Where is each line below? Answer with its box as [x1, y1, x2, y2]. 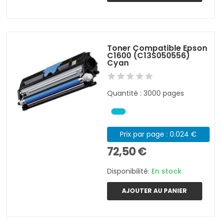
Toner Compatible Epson [107, 42, 208, 54]
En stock [151, 166, 182, 177]
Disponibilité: [107, 166, 152, 177]
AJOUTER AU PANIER [122, 186, 187, 195]
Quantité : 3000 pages [107, 88, 184, 99]
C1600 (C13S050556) [107, 50, 190, 62]
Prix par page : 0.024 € [119, 129, 197, 140]
